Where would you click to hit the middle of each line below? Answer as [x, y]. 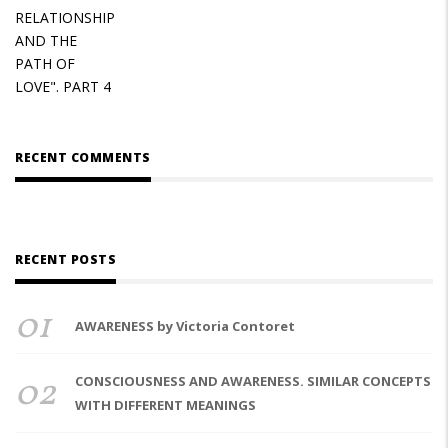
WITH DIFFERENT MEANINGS [165, 404]
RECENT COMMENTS [83, 157]
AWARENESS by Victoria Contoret [185, 325]
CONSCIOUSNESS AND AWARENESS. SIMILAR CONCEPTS [253, 380]
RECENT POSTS [65, 259]
